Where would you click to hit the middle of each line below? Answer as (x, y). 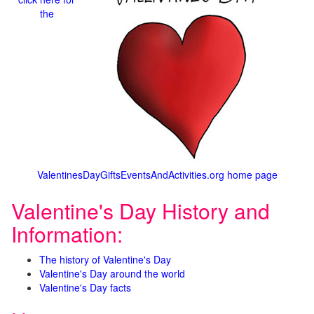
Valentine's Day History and (141, 211)
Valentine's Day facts (85, 287)
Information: (67, 234)
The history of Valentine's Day (105, 259)
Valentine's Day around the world (112, 273)
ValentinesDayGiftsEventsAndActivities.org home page (157, 175)
